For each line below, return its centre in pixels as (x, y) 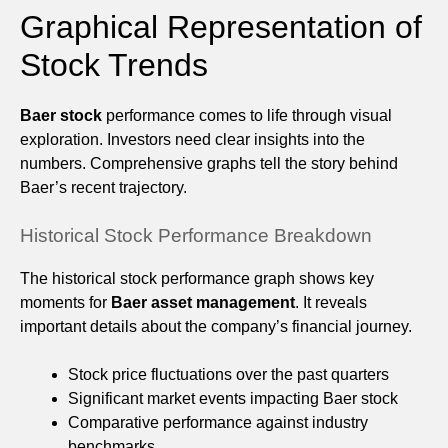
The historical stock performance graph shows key (197, 279)
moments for (65, 303)
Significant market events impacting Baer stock (233, 399)
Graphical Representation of (221, 27)
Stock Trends (114, 65)
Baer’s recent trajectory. (103, 188)
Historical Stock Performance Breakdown (196, 236)
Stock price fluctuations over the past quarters (228, 375)
